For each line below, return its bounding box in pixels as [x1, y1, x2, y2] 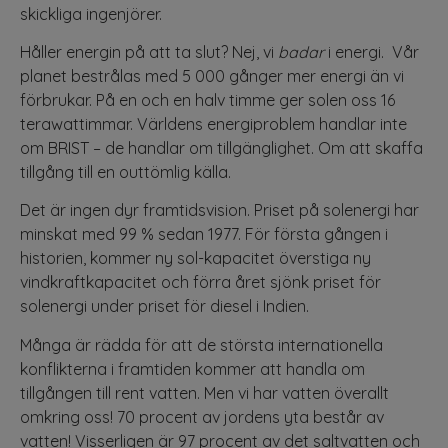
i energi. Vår [324, 41, 419, 62]
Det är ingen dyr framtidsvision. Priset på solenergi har [20, 200, 419, 221]
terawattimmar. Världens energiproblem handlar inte [20, 113, 407, 134]
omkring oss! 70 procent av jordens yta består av [20, 406, 384, 427]
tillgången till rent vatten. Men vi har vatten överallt [20, 382, 389, 403]
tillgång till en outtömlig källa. [20, 161, 231, 182]
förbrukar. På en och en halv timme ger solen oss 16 [20, 89, 395, 110]
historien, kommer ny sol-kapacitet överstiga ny [20, 248, 371, 269]
